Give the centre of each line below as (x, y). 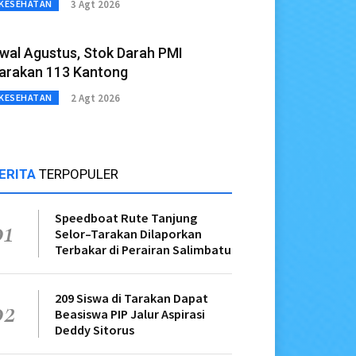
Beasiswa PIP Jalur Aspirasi (130, 314)
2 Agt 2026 (95, 98)
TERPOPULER (79, 174)
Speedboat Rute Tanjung (126, 218)
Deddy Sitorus (95, 330)
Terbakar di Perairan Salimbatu (143, 250)
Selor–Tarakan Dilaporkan (128, 234)
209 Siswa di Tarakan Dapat (132, 298)
